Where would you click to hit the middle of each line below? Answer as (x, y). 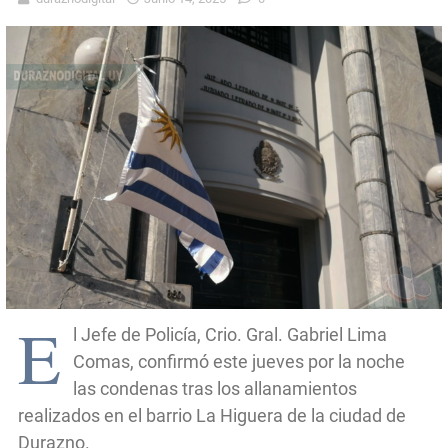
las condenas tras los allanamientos (215, 389)
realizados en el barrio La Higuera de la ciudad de (212, 416)
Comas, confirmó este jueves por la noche (239, 362)
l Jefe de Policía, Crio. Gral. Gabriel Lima (230, 335)
